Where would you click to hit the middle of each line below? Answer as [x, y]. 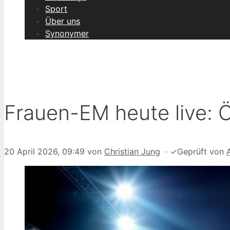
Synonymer [67, 33]
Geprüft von [202, 152]
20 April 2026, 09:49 [44, 152]
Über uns [63, 21]
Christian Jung [132, 152]
